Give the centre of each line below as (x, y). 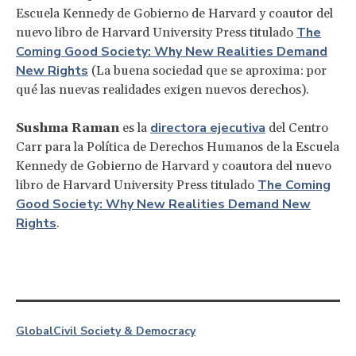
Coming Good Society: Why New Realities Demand (172, 51)
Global (35, 331)
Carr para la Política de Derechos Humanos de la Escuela (178, 147)
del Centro (297, 128)
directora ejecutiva (208, 128)
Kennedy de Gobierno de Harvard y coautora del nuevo (174, 166)
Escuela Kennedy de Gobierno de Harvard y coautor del (174, 13)
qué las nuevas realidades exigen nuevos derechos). (163, 89)
